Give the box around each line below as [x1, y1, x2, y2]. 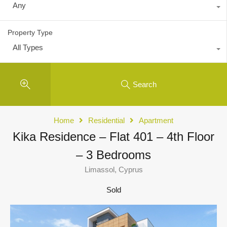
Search [133, 80, 157, 89]
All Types [13, 43, 43, 52]
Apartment [139, 116, 173, 125]
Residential [88, 116, 125, 125]
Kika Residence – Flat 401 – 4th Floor [13, 130, 214, 144]
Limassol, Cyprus [84, 165, 143, 174]
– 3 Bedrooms [76, 148, 151, 162]
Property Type [8, 28, 53, 37]
